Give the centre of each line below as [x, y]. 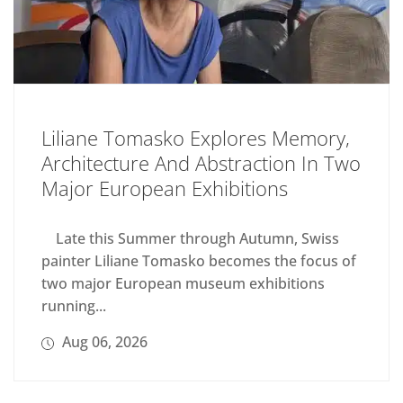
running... [74, 305]
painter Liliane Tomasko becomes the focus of [199, 260]
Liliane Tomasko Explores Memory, [196, 137]
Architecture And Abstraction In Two [201, 162]
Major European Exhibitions [165, 188]
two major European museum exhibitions [183, 283]
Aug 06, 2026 [103, 341]
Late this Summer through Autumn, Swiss [190, 238]
